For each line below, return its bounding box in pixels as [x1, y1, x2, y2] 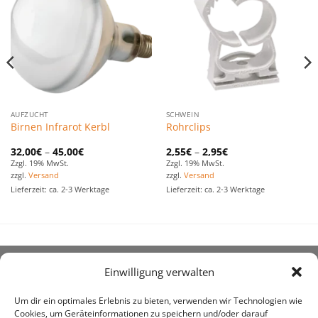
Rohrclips [165, 120, 211, 134]
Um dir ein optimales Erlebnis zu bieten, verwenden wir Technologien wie [14, 295, 302, 307]
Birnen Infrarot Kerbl [10, 120, 110, 134]
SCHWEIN [165, 109, 200, 119]
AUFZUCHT [10, 109, 49, 119]
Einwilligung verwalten [104, 265, 214, 280]
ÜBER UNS [11, 268, 73, 284]
